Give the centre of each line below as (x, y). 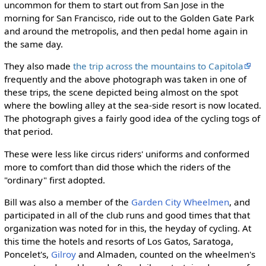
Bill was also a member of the (67, 202)
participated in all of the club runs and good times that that (127, 215)
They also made (38, 66)
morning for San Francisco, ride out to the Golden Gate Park (129, 18)
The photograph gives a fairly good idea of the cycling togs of (132, 118)
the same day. (33, 44)
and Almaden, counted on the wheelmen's (165, 254)
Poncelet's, (27, 254)
